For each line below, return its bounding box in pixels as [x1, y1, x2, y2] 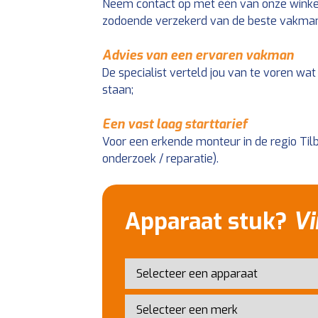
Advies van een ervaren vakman [102, 47, 294, 64]
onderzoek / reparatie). [102, 151, 219, 166]
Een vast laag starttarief [102, 116, 247, 133]
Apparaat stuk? [125, 207, 293, 236]
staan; [102, 82, 133, 97]
